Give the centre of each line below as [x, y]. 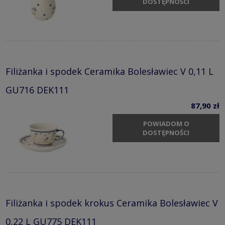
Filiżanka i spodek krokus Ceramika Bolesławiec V [112, 203]
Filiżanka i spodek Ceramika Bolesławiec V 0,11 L [109, 72]
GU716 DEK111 [37, 90]
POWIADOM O [166, 123]
